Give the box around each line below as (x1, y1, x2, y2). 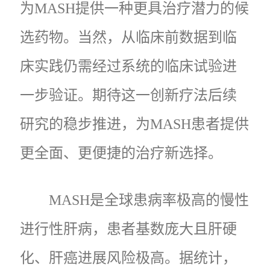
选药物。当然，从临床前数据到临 (20, 29, 237, 45)
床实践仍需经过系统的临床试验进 (20, 58, 237, 74)
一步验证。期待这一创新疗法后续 (20, 87, 237, 103)
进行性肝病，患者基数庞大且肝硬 (20, 221, 237, 237)
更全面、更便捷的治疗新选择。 (20, 145, 222, 161)
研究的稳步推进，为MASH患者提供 (20, 116, 249, 132)
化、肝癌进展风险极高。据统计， (20, 250, 237, 266)
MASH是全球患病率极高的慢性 (49, 192, 249, 208)
